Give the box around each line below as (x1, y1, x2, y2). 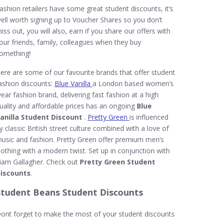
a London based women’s (92, 79, 174, 88)
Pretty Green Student (80, 157, 155, 166)
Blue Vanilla (54, 79, 92, 88)
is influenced (129, 112, 168, 122)
